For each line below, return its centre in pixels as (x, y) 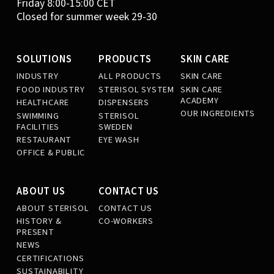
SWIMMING (38, 116)
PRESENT (35, 232)
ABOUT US (41, 191)
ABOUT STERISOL (53, 208)
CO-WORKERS (126, 221)
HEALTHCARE (43, 103)
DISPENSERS (124, 103)
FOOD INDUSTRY (51, 89)
